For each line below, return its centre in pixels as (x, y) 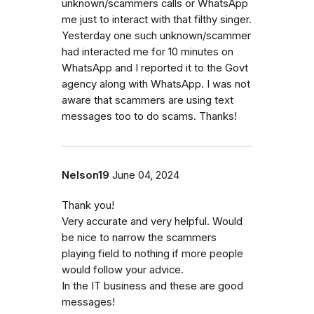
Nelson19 (86, 176)
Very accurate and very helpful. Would (152, 222)
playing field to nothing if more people (152, 254)
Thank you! (88, 206)
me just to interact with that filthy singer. (157, 20)
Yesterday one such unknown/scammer (156, 36)
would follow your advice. (123, 270)
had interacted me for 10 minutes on (148, 52)
